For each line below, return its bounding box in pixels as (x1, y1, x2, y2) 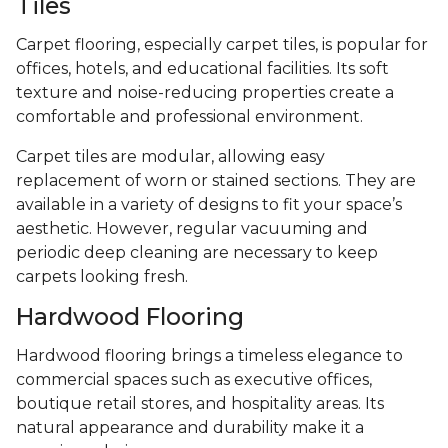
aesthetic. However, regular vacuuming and (16, 219, 368, 239)
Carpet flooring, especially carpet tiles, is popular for (16, 35, 428, 55)
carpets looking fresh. (16, 267, 188, 287)
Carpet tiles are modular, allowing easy (16, 147, 325, 167)
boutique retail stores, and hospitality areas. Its (16, 394, 384, 414)
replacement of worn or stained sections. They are (16, 171, 416, 191)
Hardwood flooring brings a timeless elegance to (16, 346, 403, 366)
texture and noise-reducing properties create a (16, 83, 394, 103)
